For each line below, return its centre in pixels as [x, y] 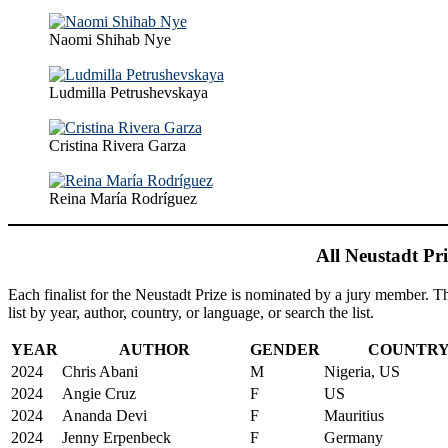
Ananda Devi [104, 415]
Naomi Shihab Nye [109, 39]
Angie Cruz [99, 393]
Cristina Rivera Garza [117, 145]
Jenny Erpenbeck [116, 437]
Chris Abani [100, 371]
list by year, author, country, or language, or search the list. [191, 312]
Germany [353, 437]
